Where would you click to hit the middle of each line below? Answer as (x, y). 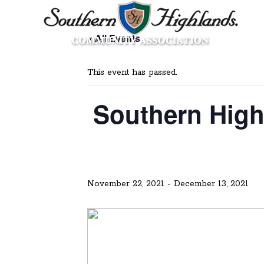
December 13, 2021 (211, 184)
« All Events (114, 38)
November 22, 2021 (126, 184)
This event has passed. (132, 72)
